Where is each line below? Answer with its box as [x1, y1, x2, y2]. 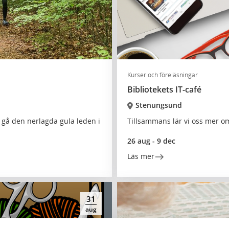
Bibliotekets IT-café [127, 84, 201, 95]
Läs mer [127, 151, 154, 161]
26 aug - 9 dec [127, 136, 175, 146]
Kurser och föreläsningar [127, 71, 198, 79]
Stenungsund [135, 100, 182, 110]
